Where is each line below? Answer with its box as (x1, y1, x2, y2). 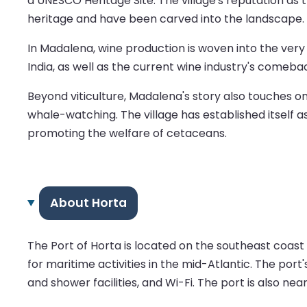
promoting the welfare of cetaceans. (27, 125, 227, 141)
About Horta (49, 195, 127, 212)
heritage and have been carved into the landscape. (27, 10, 304, 27)
